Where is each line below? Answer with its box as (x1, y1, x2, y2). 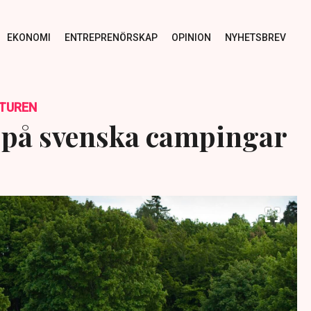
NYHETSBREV (224, 31, 286, 43)
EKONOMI (6, 31, 51, 43)
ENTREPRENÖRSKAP (64, 31, 158, 43)
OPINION (171, 31, 211, 43)
